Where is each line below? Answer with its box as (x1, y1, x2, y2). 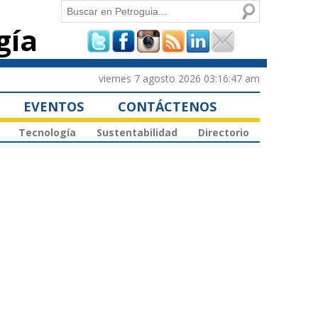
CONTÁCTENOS (118, 97, 216, 115)
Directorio (198, 126, 249, 140)
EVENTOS (23, 97, 84, 115)
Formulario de (61, 26, 185, 55)
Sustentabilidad (97, 126, 177, 140)
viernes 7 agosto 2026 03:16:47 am (99, 71, 260, 85)
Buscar (61, 2, 96, 16)
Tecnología (18, 126, 76, 140)
